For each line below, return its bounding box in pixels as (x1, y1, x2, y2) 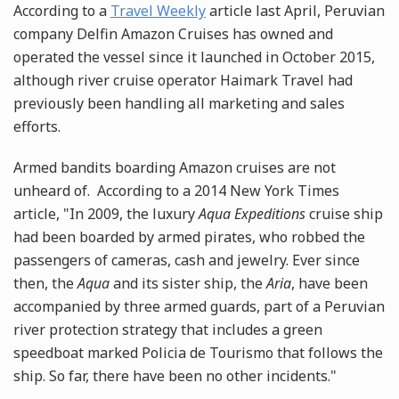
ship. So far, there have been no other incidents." (13, 366, 337, 387)
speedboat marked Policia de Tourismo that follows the (13, 343, 383, 363)
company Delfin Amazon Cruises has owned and (13, 24, 333, 45)
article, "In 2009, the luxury (13, 204, 199, 224)
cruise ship (305, 204, 383, 224)
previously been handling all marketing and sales (13, 94, 345, 114)
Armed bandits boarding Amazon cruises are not (13, 158, 336, 178)
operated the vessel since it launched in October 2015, (13, 47, 375, 68)
